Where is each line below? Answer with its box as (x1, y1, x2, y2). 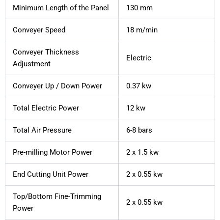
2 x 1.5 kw (126, 148, 159, 157)
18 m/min (126, 26, 158, 35)
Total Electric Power (12, 104, 79, 113)
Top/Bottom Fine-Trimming (12, 192, 101, 201)
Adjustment (12, 59, 51, 69)
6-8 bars (126, 126, 152, 135)
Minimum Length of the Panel (12, 3, 109, 13)
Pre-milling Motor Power (12, 148, 92, 157)
